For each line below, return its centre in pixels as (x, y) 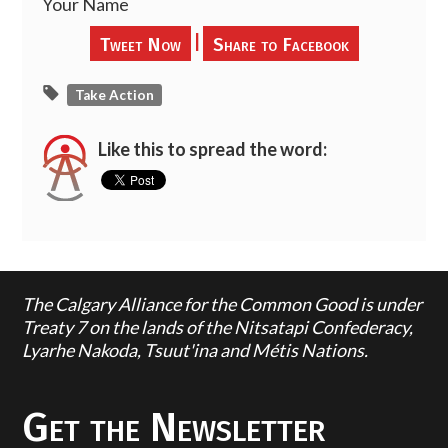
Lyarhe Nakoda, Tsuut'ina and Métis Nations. (195, 350)
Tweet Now (140, 45)
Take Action (115, 94)
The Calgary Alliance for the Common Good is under (222, 304)
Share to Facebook (280, 45)
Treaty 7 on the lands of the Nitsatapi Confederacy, (218, 327)
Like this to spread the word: (213, 149)
